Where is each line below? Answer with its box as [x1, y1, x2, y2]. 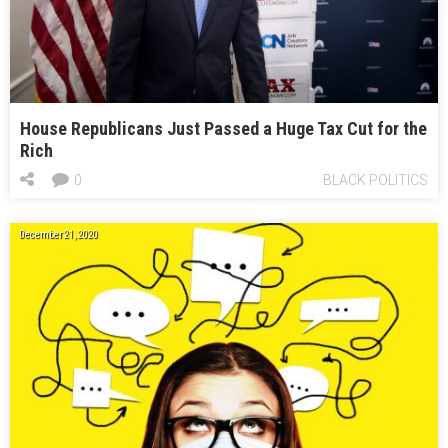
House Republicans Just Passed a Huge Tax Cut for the [20, 118, 427, 140]
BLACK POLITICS [323, 172, 428, 189]
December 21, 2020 [19, 229, 98, 241]
